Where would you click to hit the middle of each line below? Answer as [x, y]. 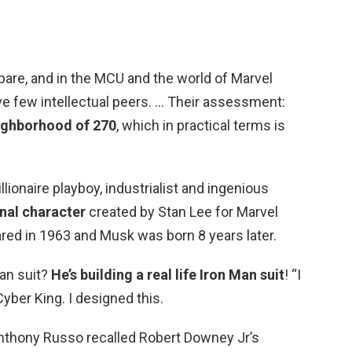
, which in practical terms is [201, 125]
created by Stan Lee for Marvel [182, 211]
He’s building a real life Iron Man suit [168, 274]
